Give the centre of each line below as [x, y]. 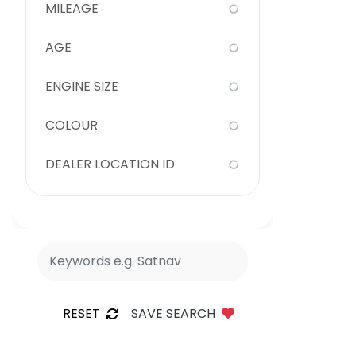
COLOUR [72, 125]
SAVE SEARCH [173, 313]
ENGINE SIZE [82, 86]
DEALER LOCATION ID [110, 164]
